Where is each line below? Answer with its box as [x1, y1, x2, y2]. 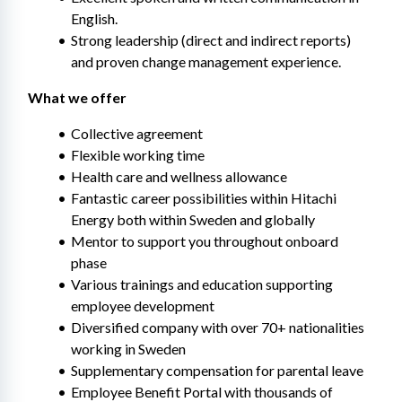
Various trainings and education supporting [70, 275, 333, 293]
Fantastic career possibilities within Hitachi [70, 189, 336, 206]
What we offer [28, 89, 127, 106]
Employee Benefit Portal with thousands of [70, 383, 333, 400]
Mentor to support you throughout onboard [70, 232, 338, 249]
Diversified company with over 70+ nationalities [70, 319, 364, 336]
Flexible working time [70, 146, 205, 163]
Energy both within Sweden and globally [71, 211, 315, 228]
